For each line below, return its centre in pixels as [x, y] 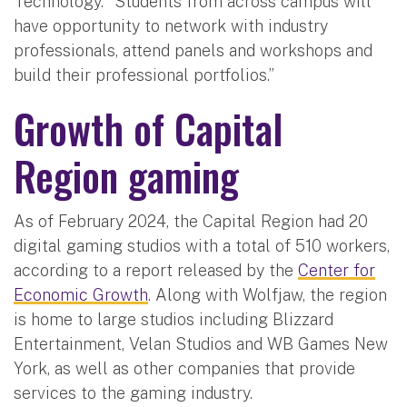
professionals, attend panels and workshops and [193, 50]
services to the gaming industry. [133, 392]
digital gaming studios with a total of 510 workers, [202, 245]
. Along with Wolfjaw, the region [268, 294]
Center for [337, 270]
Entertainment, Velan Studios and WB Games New [201, 343]
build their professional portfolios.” [144, 74]
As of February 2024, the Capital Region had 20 [191, 221]
